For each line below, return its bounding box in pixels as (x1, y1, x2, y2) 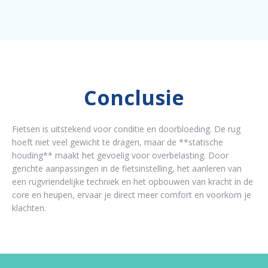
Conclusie (84, 83, 184, 111)
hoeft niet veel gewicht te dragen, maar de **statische (12, 136, 223, 148)
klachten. (12, 202, 46, 214)
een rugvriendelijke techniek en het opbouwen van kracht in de (12, 175, 253, 187)
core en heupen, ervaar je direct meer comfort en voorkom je (12, 188, 251, 200)
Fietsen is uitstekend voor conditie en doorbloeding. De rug (12, 123, 240, 135)
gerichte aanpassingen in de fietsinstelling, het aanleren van (12, 162, 242, 174)
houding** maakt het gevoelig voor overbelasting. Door (12, 149, 229, 161)
